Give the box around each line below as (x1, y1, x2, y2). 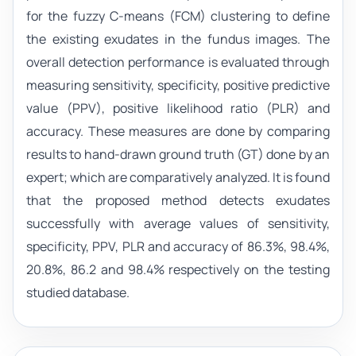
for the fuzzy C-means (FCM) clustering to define (26, 7, 330, 25)
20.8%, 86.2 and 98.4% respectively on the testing (26, 261, 330, 279)
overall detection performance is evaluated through (26, 53, 330, 72)
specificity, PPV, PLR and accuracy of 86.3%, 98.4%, (26, 238, 330, 256)
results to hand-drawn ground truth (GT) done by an (26, 145, 330, 164)
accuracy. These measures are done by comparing (26, 122, 330, 141)
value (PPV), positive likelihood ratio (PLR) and (26, 99, 330, 118)
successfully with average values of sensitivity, (26, 215, 330, 233)
